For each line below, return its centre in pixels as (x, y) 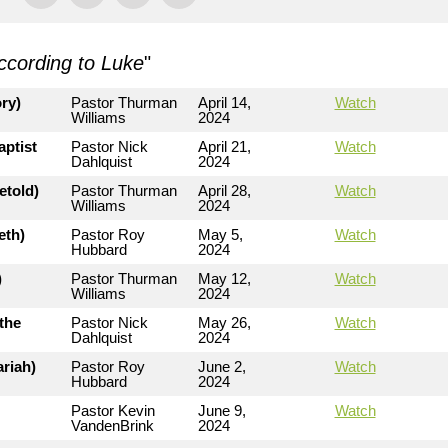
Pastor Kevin (113, 410)
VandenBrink (112, 425)
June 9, (222, 410)
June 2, (222, 366)
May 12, (224, 278)
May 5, (220, 234)
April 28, (224, 190)
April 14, (224, 102)
